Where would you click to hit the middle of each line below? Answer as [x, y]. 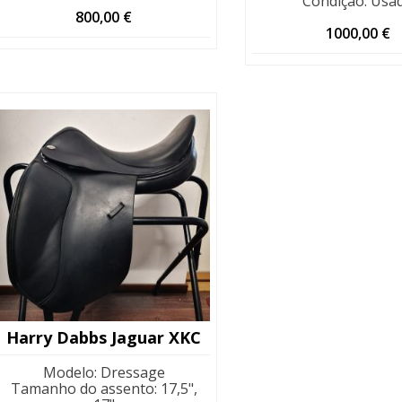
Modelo [68, 372]
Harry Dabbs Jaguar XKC [104, 337]
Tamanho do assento [82, 388]
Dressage [132, 372]
